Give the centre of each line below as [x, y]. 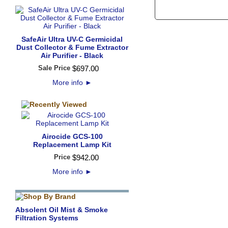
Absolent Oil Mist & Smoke [62, 210]
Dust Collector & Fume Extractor [72, 47]
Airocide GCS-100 [72, 136]
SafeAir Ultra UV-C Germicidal [72, 39]
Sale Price [54, 68]
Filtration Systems [47, 218]
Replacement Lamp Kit [72, 145]
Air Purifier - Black [72, 55]
